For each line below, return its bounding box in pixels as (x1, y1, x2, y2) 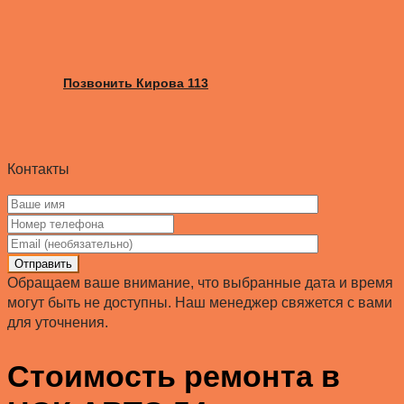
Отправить (14, 256, 72, 271)
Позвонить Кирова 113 (63, 75, 208, 90)
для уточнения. (7, 314, 108, 330)
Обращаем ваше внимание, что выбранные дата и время (7, 274, 393, 290)
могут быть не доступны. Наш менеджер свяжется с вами (7, 294, 392, 310)
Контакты (7, 161, 69, 177)
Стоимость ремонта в (7, 358, 340, 393)
